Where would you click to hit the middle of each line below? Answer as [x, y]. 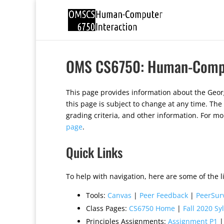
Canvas [119, 195]
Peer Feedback [164, 195]
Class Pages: [107, 208]
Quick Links [94, 152]
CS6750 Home [152, 208]
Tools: [97, 195]
